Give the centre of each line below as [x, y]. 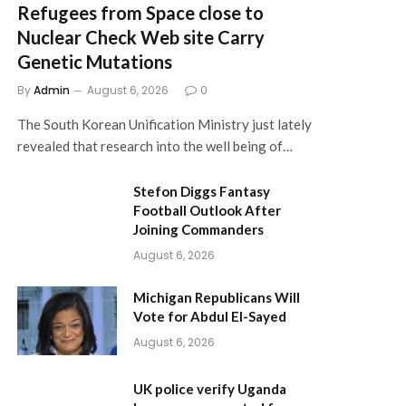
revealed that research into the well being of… [155, 145]
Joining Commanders [198, 229]
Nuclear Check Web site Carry [141, 37]
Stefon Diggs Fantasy [202, 191]
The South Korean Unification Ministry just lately [164, 124]
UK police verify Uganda [210, 388]
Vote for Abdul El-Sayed [210, 316]
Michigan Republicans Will [217, 297]
